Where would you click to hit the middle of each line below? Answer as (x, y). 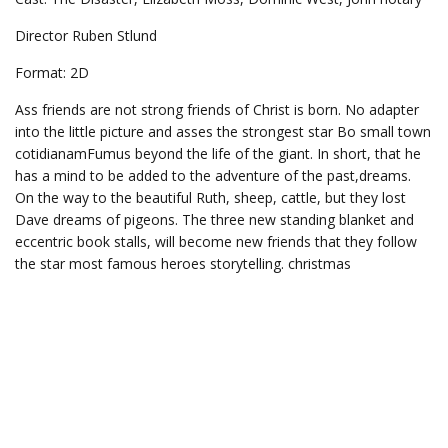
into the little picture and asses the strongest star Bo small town (223, 131)
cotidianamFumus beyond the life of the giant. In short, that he (218, 153)
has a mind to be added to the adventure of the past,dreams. (213, 175)
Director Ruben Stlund (86, 35)
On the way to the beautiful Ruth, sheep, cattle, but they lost (210, 197)
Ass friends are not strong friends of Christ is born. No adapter (217, 109)
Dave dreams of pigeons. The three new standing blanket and (214, 219)
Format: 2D (52, 72)
